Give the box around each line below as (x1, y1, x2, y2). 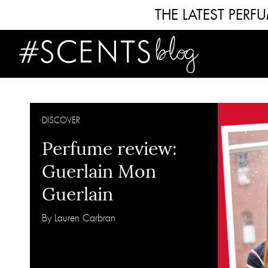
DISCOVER (42, 115, 80, 126)
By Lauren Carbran (42, 212, 115, 225)
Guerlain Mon (42, 160, 156, 184)
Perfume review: (42, 138, 177, 161)
